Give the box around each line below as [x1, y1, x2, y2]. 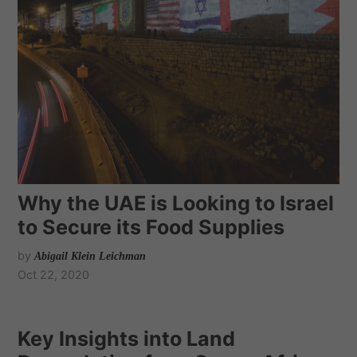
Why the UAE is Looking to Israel [18, 191, 335, 216]
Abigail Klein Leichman [34, 249, 147, 263]
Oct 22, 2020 [18, 268, 90, 282]
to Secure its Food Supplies [18, 215, 285, 240]
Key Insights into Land [18, 327, 236, 351]
